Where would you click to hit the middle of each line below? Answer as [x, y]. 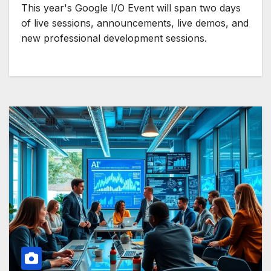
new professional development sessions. [114, 38]
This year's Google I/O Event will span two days [131, 8]
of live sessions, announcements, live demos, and [135, 23]
